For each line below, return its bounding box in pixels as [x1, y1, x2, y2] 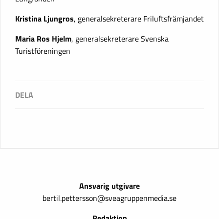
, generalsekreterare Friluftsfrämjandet [74, 12, 204, 24]
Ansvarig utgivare [79, 179, 140, 192]
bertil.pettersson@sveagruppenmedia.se [43, 192, 176, 204]
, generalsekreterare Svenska [71, 32, 169, 44]
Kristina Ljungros [15, 12, 74, 24]
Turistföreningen [15, 44, 70, 57]
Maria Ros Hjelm [15, 32, 71, 44]
